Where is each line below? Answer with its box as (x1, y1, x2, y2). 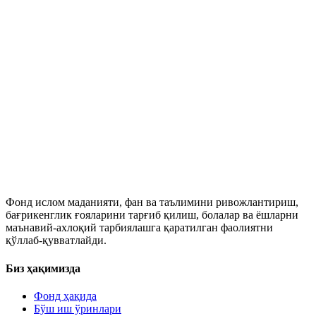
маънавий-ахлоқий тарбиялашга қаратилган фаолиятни (6, 221, 273, 234)
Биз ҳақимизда (6, 262, 80, 274)
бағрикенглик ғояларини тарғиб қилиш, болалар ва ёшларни (6, 209, 298, 221)
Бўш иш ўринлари (34, 302, 121, 315)
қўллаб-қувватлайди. (6, 234, 107, 247)
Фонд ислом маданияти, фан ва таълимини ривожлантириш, (6, 196, 298, 209)
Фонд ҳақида (34, 289, 97, 302)
